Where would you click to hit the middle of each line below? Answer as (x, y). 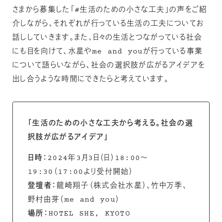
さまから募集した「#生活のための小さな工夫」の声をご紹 (110, 10)
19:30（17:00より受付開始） (81, 172)
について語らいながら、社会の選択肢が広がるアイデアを (109, 65)
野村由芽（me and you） (74, 200)
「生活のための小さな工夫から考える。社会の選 (111, 123)
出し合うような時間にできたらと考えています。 (91, 79)
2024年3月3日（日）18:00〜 (98, 159)
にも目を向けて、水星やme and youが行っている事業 (108, 52)
